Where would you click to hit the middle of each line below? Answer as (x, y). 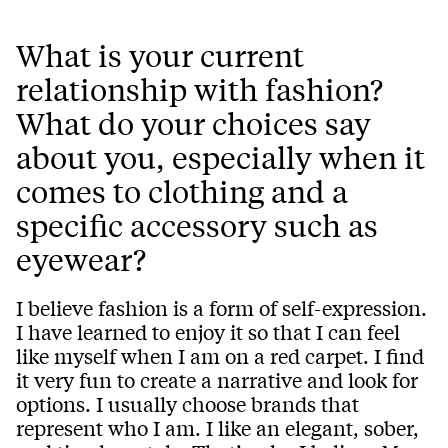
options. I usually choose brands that (187, 404)
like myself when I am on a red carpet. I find (220, 356)
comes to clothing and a (182, 191)
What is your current (160, 55)
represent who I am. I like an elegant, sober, (217, 428)
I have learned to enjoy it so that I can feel (208, 332)
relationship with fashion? (199, 89)
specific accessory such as (197, 225)
